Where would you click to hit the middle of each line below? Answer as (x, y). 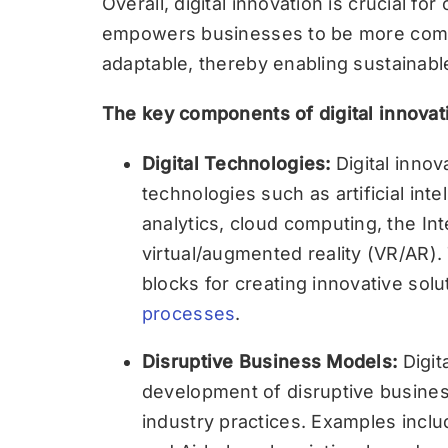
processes (188, 313)
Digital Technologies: (236, 163)
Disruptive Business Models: (269, 361)
